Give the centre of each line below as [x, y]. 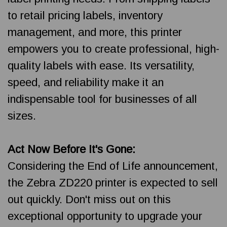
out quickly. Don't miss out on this [89, 199]
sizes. [22, 116]
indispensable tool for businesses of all [102, 99]
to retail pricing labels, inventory [85, 15]
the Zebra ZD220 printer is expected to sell [113, 182]
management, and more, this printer [95, 32]
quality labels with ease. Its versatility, [101, 65]
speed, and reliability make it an [86, 82]
